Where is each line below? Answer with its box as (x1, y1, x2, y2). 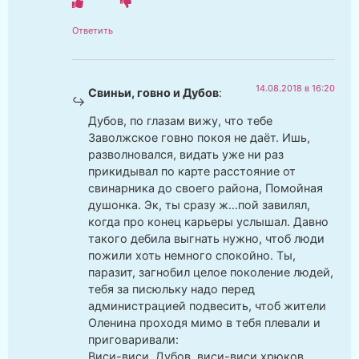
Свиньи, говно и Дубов (88, 85, 219, 99)
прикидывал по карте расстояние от (88, 164, 296, 179)
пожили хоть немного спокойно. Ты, (88, 248, 296, 263)
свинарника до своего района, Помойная (88, 181, 323, 196)
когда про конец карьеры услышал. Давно (88, 215, 329, 229)
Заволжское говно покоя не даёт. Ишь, (88, 131, 310, 145)
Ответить (72, 24, 113, 36)
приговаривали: (88, 333, 179, 347)
